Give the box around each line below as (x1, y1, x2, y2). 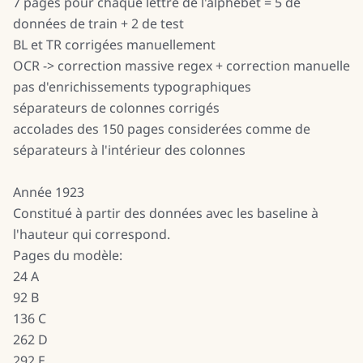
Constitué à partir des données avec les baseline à (13, 204, 318, 222)
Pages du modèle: (13, 246, 122, 264)
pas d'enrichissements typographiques (13, 78, 251, 96)
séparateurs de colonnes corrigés (13, 99, 220, 117)
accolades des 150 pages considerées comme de (13, 120, 310, 138)
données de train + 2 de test (13, 15, 184, 32)
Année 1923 (13, 183, 84, 201)
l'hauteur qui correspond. (13, 225, 170, 243)
